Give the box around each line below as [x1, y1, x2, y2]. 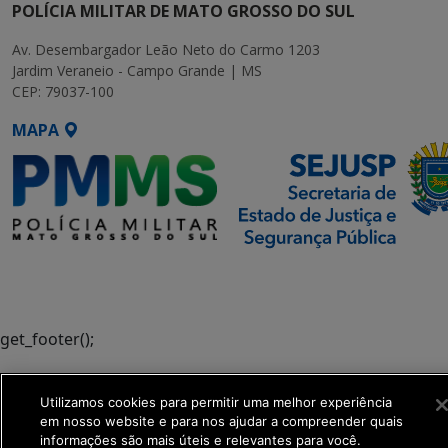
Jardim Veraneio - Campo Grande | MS [12, 61, 262, 81]
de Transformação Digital [12, 280, 165, 299]
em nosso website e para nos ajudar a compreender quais [39, 413, 403, 429]
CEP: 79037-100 [12, 82, 114, 102]
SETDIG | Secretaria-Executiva [12, 261, 194, 280]
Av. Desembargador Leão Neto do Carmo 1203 [12, 40, 320, 60]
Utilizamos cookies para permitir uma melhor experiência [39, 394, 392, 410]
